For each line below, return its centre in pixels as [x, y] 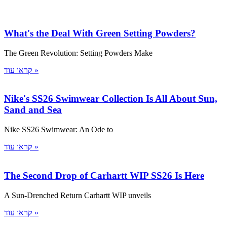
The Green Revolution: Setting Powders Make [78, 53]
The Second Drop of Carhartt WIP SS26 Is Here [104, 175]
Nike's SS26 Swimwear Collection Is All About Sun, [111, 99]
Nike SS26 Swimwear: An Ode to [59, 130]
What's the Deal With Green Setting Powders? [100, 33]
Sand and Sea [33, 110]
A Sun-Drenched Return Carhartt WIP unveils [78, 195]
